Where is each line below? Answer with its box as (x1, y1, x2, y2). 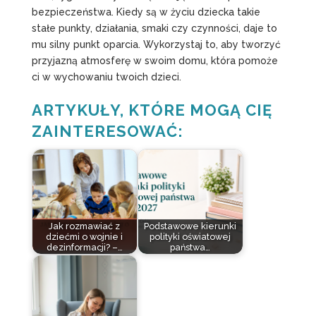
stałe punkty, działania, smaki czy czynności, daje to (31, 22, 277, 34)
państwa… (170, 242, 211, 253)
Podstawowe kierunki (144, 221, 237, 232)
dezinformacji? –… (46, 242, 123, 253)
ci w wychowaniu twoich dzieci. (31, 71, 181, 83)
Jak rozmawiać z (49, 221, 121, 232)
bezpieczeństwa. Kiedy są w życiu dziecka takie (31, 6, 260, 18)
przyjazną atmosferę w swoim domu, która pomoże (31, 54, 278, 66)
